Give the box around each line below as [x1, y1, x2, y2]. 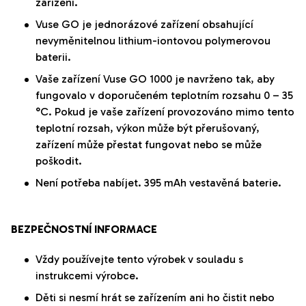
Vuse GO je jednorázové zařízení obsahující [36, 18, 253, 31]
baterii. [36, 51, 71, 64]
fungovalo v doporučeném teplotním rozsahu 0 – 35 [36, 89, 293, 102]
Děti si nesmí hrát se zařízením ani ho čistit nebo [36, 291, 275, 305]
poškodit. [36, 154, 82, 168]
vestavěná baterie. [186, 176, 281, 190]
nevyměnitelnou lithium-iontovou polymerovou [36, 34, 270, 48]
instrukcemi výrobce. [36, 269, 139, 283]
